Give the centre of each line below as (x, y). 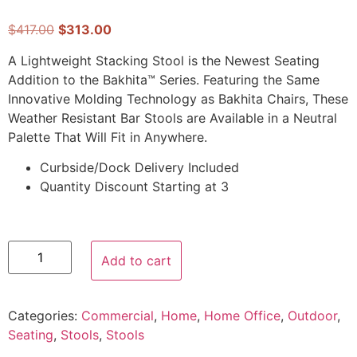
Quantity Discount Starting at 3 (134, 187)
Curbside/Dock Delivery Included (139, 168)
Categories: (45, 316)
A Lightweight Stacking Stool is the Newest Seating (164, 60)
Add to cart (136, 261)
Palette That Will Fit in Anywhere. (108, 137)
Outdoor (312, 316)
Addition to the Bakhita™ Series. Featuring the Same (164, 79)
